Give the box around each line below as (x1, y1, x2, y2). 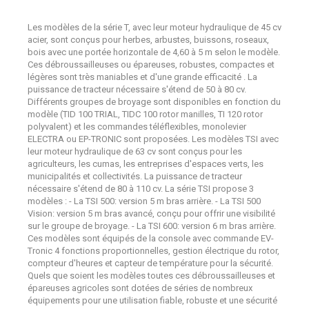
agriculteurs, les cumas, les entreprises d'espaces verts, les (28, 159, 263, 169)
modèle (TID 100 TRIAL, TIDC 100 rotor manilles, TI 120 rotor (28, 109, 263, 119)
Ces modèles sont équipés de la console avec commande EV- (28, 233, 274, 243)
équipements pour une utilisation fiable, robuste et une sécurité (28, 295, 277, 306)
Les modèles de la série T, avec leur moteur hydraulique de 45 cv (28, 22, 281, 32)
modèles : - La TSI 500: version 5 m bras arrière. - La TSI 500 (28, 196, 261, 206)
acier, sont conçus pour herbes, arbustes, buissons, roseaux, (28, 34, 269, 45)
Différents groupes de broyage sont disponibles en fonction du (28, 97, 281, 107)
